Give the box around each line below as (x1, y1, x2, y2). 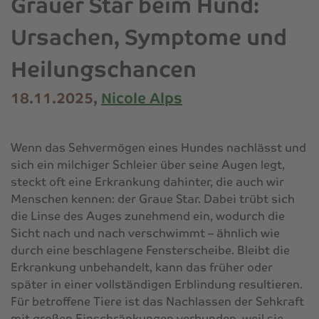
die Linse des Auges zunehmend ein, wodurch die (11, 208, 285, 224)
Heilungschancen (11, 55, 197, 83)
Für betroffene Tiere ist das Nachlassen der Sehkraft (11, 293, 304, 309)
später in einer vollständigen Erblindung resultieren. (11, 276, 303, 292)
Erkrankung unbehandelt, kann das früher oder (11, 259, 273, 275)
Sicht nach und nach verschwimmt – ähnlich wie (11, 225, 280, 241)
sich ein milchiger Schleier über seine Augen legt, (11, 157, 285, 172)
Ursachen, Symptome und (11, 23, 287, 51)
